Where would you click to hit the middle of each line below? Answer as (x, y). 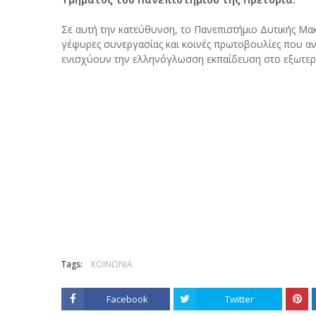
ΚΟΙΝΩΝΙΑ (112, 265)
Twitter (239, 299)
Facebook (127, 299)
